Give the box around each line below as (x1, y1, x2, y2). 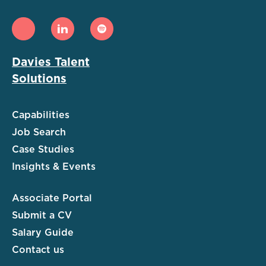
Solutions (12, 74, 66, 85)
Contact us (12, 245, 64, 255)
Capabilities (12, 110, 69, 121)
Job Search (12, 128, 66, 138)
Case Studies (12, 145, 74, 155)
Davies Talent (12, 57, 90, 69)
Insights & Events (12, 162, 96, 172)
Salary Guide (12, 228, 74, 238)
